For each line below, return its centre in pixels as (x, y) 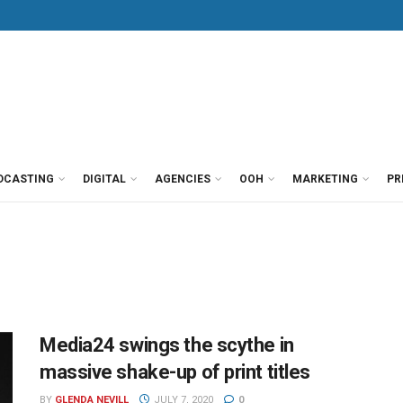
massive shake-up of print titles (175, 372)
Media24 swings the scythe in (167, 345)
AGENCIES (183, 179)
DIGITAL (104, 179)
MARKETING (325, 179)
